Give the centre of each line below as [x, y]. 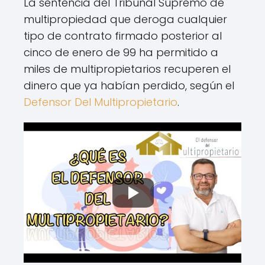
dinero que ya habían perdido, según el [129, 85]
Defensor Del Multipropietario [101, 102]
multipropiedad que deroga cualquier [125, 19]
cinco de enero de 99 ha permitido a [121, 52]
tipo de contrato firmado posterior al [123, 35]
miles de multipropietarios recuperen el [127, 69]
